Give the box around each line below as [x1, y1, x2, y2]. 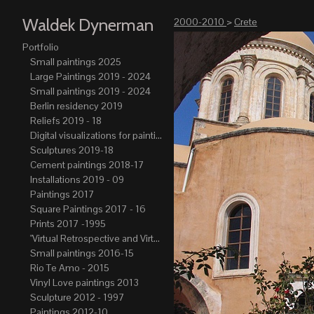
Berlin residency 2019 [29, 99, 123, 112]
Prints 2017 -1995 [29, 217, 106, 230]
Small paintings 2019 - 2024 [29, 84, 151, 97]
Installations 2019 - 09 [29, 172, 124, 186]
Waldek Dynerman [22, 14, 153, 35]
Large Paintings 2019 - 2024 [29, 69, 151, 83]
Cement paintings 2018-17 [29, 158, 144, 171]
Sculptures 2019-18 [29, 143, 114, 156]
